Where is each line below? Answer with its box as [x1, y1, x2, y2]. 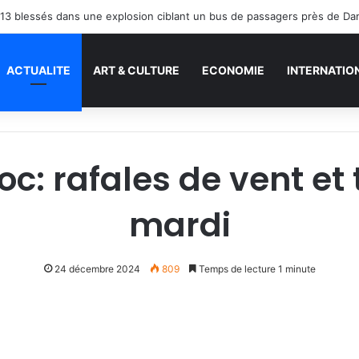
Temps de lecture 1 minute [196, 263, 316, 275]
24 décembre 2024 [54, 263, 140, 275]
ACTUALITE [6, 63, 71, 77]
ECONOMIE [202, 63, 264, 77]
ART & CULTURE [93, 63, 179, 77]
